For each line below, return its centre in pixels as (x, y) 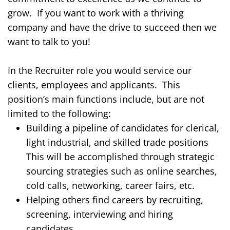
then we (198, 27)
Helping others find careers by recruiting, (115, 200)
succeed (162, 27)
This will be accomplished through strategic (120, 157)
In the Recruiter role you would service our (100, 71)
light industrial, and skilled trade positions (117, 142)
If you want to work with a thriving (109, 13)
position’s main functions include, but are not (106, 99)
